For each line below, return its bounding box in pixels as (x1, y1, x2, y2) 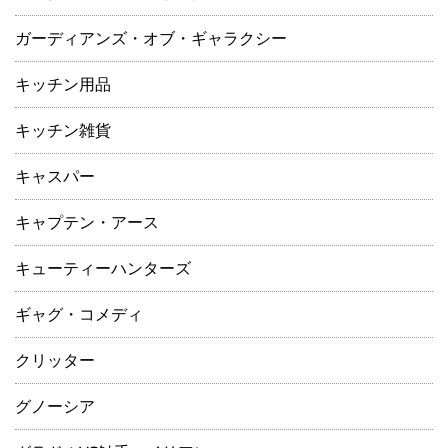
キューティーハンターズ (15, 259, 191, 279)
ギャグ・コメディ (15, 305, 143, 325)
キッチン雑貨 (15, 121, 111, 141)
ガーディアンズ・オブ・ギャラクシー (15, 29, 287, 49)
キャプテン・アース (15, 213, 159, 233)
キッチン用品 (15, 75, 111, 95)
